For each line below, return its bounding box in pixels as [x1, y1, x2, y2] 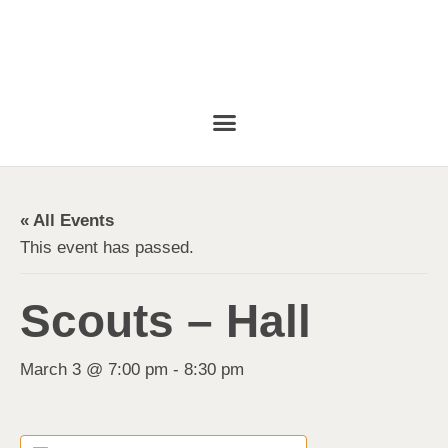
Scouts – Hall [20, 294, 311, 347]
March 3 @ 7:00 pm [20, 359, 168, 379]
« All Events [20, 210, 114, 230]
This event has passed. [20, 237, 194, 257]
